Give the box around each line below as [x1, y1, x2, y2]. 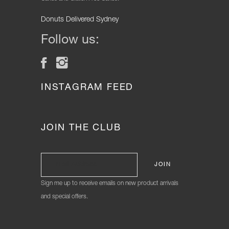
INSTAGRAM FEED [41, 83, 134, 93]
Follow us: [41, 34, 99, 47]
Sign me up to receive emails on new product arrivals [41, 180, 178, 187]
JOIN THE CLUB [41, 123, 121, 133]
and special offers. [41, 193, 88, 200]
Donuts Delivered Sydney [41, 16, 119, 24]
